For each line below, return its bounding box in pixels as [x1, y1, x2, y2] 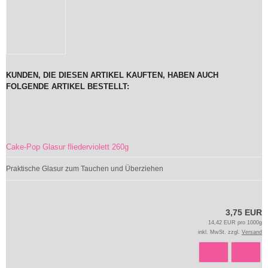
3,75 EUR [226, 207, 262, 217]
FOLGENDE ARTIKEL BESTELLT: [6, 81, 129, 91]
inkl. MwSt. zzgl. [198, 229, 242, 235]
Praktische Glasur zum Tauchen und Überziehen [6, 164, 163, 173]
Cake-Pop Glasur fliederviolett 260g [6, 142, 129, 151]
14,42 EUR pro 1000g [208, 219, 262, 226]
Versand [242, 229, 262, 235]
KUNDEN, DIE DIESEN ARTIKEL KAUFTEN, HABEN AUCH [6, 70, 218, 80]
